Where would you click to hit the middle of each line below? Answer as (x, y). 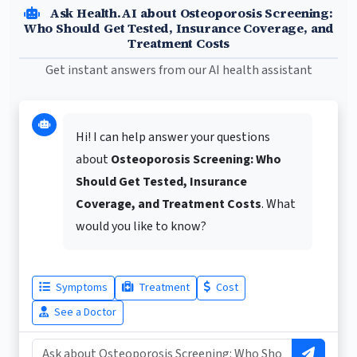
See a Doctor (84, 313)
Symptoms (80, 288)
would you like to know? (141, 227)
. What (279, 204)
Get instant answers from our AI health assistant (178, 71)
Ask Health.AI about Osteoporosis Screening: (189, 13)
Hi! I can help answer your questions (173, 137)
